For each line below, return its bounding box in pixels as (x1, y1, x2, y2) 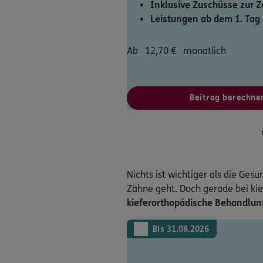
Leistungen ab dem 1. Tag (150, 13, 260, 25)
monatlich (183, 45, 226, 56)
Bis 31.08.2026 (153, 224, 210, 234)
